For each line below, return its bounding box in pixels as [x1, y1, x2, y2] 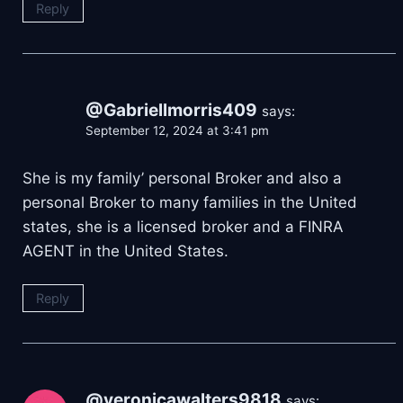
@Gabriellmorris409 [85, 100, 257, 121]
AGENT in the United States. [22, 241, 228, 260]
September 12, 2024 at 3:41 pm [85, 123, 269, 139]
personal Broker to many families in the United [22, 193, 357, 211]
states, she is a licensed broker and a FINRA [22, 217, 344, 236]
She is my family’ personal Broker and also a [22, 168, 342, 187]
